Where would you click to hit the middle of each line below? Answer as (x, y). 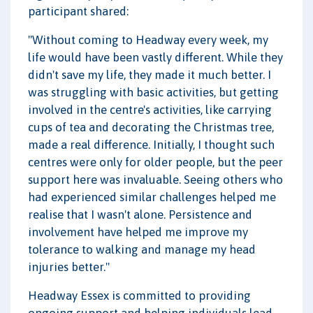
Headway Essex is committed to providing (139, 295)
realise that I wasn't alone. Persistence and (140, 214)
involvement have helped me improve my (138, 232)
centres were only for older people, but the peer (155, 162)
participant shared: (78, 11)
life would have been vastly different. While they (155, 57)
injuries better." (69, 267)
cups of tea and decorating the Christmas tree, (151, 127)
